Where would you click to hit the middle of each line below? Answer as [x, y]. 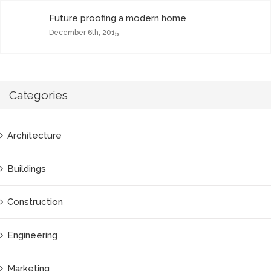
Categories [38, 96]
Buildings [27, 168]
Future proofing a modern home [118, 18]
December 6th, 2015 [84, 33]
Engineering [32, 235]
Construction [35, 202]
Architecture [34, 135]
